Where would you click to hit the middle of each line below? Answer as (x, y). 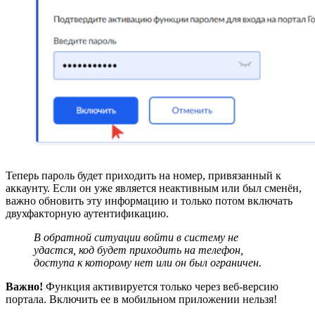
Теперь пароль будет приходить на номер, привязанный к (143, 176)
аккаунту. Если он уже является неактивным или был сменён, (154, 188)
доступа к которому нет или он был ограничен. (148, 263)
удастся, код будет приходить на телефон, (139, 250)
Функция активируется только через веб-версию (161, 287)
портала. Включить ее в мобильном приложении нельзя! (141, 300)
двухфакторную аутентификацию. (87, 214)
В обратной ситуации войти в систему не (136, 238)
